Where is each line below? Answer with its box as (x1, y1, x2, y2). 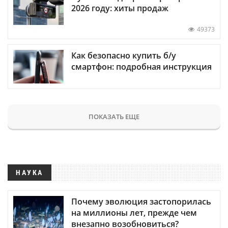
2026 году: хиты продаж (71, 3, 168, 14)
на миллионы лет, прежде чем (71, 207, 197, 218)
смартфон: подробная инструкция (71, 61, 212, 72)
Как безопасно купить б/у (71, 49, 176, 61)
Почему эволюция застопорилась (71, 195, 211, 207)
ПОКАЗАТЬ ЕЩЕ (89, 111, 139, 121)
